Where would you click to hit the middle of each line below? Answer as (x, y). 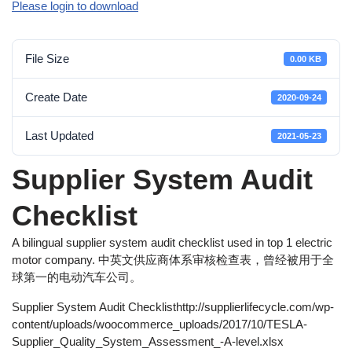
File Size (47, 59)
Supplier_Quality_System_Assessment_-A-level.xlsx (148, 341)
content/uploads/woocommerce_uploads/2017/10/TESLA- (159, 324)
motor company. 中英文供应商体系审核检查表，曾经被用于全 (173, 260)
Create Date (56, 97)
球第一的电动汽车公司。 (77, 277)
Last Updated (59, 136)
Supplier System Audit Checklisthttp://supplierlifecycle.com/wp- (173, 307)
